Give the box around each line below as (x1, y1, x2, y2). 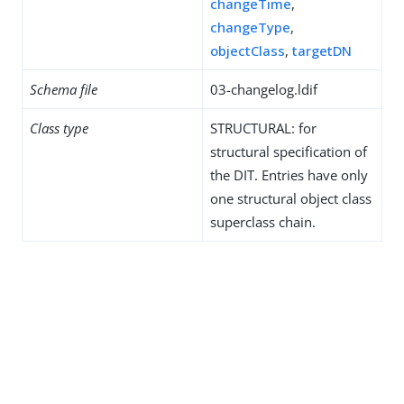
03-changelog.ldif (210, 80, 317, 98)
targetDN (292, 41, 352, 60)
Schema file (30, 80, 97, 98)
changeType (210, 18, 290, 36)
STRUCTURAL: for (210, 119, 317, 137)
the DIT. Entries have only (210, 166, 368, 184)
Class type (30, 119, 88, 137)
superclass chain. (210, 213, 316, 231)
